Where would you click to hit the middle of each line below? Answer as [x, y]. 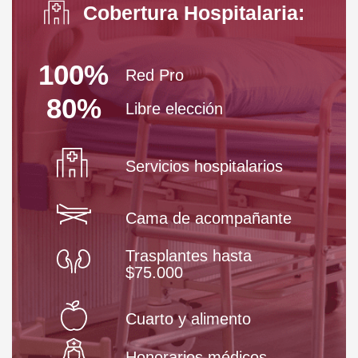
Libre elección [174, 108]
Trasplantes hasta [189, 256]
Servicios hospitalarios [204, 167]
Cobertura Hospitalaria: [194, 13]
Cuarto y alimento [188, 319]
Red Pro [155, 75]
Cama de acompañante [209, 218]
